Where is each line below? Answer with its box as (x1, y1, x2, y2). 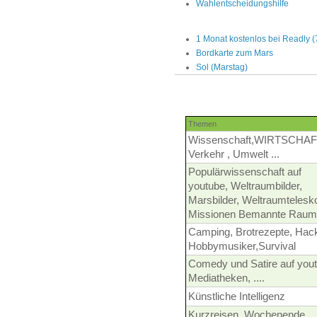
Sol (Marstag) (196, 62, 248, 73)
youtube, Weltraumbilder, (188, 180, 302, 192)
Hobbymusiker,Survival (188, 241, 296, 253)
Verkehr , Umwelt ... (188, 149, 279, 161)
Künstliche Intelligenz (188, 291, 285, 303)
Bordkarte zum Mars (196, 48, 273, 59)
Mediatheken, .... (188, 272, 265, 284)
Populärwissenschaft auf (188, 166, 301, 178)
